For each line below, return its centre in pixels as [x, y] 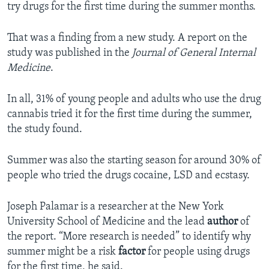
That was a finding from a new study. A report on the [127, 38]
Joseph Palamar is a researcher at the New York [116, 207]
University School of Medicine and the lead [107, 222]
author [222, 222]
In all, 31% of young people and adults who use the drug [134, 100]
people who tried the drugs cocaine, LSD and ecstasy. [128, 176]
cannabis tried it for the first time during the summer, [130, 115]
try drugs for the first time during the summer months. [131, 7]
